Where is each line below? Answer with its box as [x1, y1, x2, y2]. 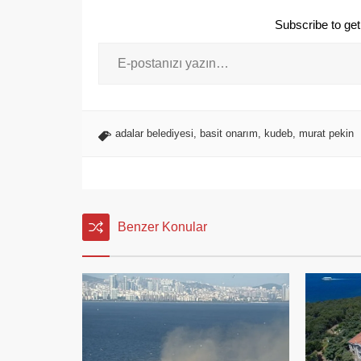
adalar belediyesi [115, 127, 193, 139]
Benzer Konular [118, 220, 207, 234]
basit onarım [200, 127, 258, 139]
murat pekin [299, 127, 354, 139]
